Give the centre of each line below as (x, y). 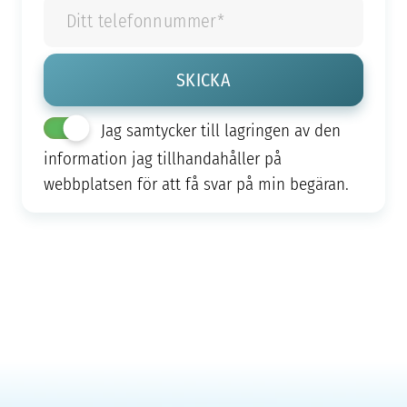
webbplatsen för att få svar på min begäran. (196, 184)
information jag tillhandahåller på (162, 158)
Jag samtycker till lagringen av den (219, 130)
